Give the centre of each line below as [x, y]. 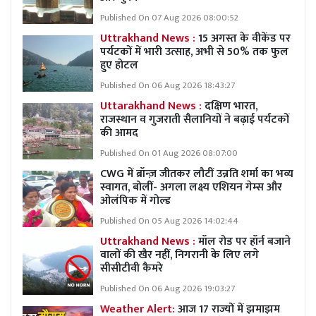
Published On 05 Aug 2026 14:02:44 [169, 221]
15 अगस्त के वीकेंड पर [243, 39]
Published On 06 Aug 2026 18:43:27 [168, 86]
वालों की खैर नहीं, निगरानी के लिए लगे [180, 255]
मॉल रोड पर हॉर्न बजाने [243, 242]
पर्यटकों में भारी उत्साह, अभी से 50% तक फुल [194, 52]
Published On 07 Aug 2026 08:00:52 [169, 18]
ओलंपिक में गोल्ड [135, 201]
